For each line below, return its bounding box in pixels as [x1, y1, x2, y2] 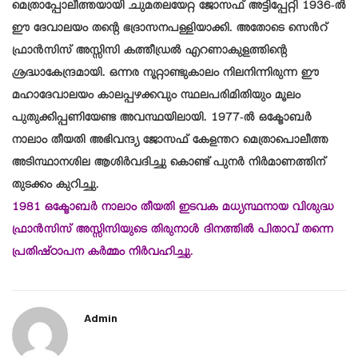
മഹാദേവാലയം [12, 89, 97, 105]
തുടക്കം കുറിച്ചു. [12, 178, 99, 195]
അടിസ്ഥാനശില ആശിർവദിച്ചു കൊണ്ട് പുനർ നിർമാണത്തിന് [12, 156, 325, 173]
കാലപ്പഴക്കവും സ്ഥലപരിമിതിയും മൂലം [97, 89, 300, 105]
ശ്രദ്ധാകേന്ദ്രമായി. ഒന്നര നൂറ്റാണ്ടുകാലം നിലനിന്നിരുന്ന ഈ [12, 66, 319, 83]
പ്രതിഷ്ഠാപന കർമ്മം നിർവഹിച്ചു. [12, 245, 193, 262]
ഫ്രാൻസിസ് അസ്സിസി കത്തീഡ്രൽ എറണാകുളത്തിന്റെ [12, 44, 287, 61]
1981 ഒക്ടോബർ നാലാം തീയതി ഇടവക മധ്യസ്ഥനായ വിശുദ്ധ [12, 201, 334, 217]
